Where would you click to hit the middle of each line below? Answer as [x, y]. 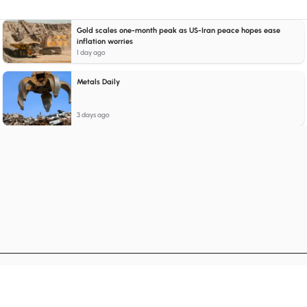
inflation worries [105, 41]
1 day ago [91, 52]
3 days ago [93, 115]
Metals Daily [98, 82]
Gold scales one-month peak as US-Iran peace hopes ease [179, 30]
